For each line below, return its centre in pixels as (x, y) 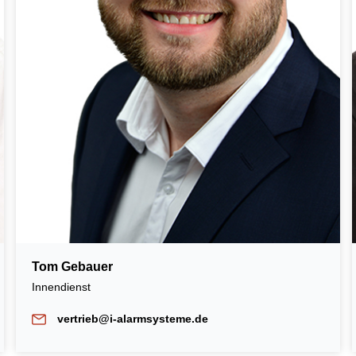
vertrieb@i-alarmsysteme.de (132, 318)
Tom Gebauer (72, 266)
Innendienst (62, 286)
